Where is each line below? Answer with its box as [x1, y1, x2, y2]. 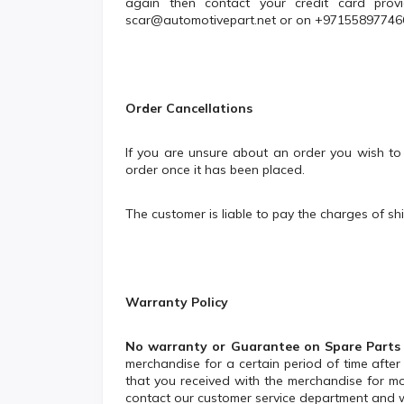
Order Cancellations [125, 100, 252, 117]
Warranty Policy [125, 294, 228, 311]
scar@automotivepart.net [125, 12, 276, 29]
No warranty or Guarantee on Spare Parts [125, 338, 401, 355]
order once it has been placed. [125, 161, 305, 179]
